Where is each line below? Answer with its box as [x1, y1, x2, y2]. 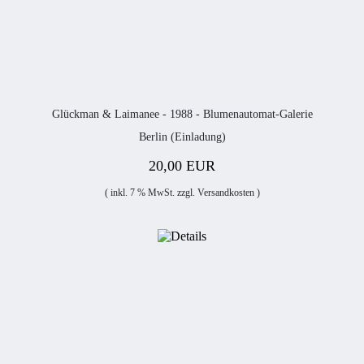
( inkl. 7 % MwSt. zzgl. [104, 187, 197, 198]
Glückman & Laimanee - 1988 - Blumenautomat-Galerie [51, 108, 313, 120]
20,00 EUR [149, 158, 215, 174]
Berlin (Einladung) [138, 131, 226, 143]
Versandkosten [197, 187, 254, 198]
